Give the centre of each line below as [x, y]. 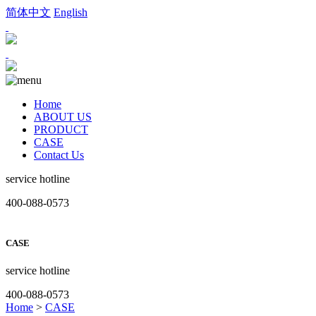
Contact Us [59, 155]
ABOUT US [63, 117]
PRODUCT [61, 129]
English [71, 12]
